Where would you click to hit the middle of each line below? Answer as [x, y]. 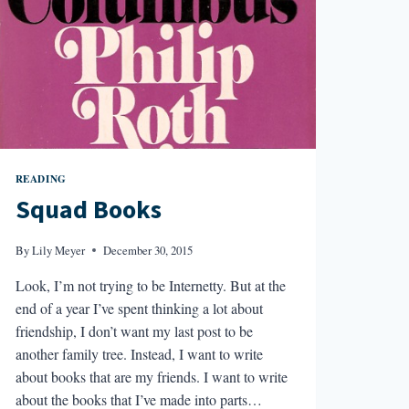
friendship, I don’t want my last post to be [134, 330]
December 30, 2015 [147, 250]
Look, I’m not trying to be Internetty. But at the [150, 285]
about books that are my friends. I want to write [151, 376]
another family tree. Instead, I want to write [139, 353]
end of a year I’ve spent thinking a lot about [139, 308]
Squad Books [88, 210]
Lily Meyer [58, 250]
